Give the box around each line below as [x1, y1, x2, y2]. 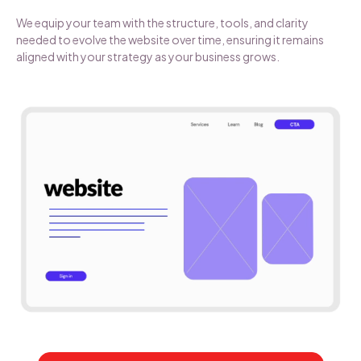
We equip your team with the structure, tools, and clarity [16, 15, 309, 30]
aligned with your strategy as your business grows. [16, 48, 280, 64]
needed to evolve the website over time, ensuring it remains [16, 31, 324, 47]
